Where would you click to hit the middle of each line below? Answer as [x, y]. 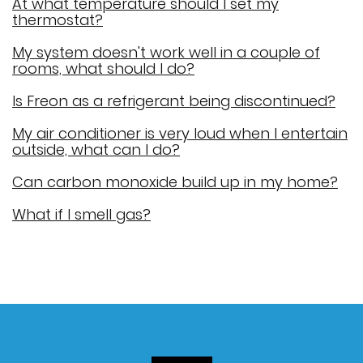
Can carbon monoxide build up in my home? [175, 182]
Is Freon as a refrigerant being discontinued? [174, 101]
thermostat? [58, 20]
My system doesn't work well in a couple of [166, 52]
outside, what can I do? [96, 149]
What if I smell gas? [81, 214]
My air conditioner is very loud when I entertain [180, 133]
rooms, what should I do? [103, 68]
